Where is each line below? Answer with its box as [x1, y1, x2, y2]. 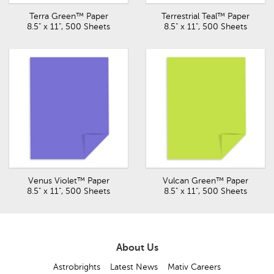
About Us [116, 242, 158, 253]
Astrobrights [53, 262, 100, 272]
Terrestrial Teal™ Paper [161, 12, 250, 21]
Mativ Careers [168, 262, 221, 272]
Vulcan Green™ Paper [163, 176, 248, 185]
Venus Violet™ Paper [28, 176, 109, 185]
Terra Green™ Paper [29, 12, 108, 21]
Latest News [110, 262, 158, 272]
